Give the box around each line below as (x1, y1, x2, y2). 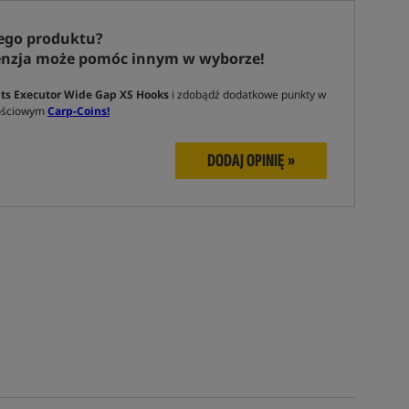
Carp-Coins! (47, 103, 110, 119)
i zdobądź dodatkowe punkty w (172, 87, 326, 102)
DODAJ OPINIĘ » (206, 150, 295, 172)
